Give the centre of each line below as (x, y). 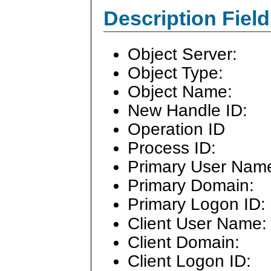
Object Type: (175, 73)
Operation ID (176, 129)
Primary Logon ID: (197, 204)
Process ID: (172, 148)
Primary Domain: (191, 186)
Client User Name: (197, 223)
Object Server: (182, 54)
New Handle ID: (188, 111)
